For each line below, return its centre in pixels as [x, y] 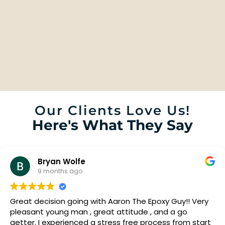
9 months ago [60, 171]
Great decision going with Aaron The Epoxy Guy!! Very [101, 201]
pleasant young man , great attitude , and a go [99, 211]
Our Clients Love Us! [113, 110]
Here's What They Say [113, 125]
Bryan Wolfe [62, 162]
